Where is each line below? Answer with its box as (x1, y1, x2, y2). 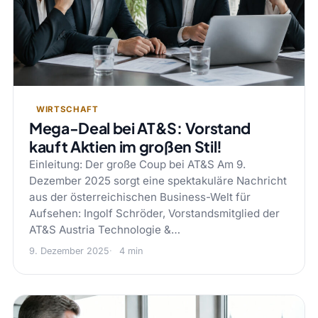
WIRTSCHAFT (35, 104, 99, 114)
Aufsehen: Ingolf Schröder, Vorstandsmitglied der (28, 206, 280, 220)
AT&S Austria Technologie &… (28, 222, 180, 236)
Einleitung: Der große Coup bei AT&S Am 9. (28, 157, 246, 171)
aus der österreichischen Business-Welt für (28, 190, 251, 204)
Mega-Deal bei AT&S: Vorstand (28, 118, 251, 138)
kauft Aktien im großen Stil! (28, 136, 222, 156)
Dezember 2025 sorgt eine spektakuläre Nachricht (28, 173, 287, 187)
